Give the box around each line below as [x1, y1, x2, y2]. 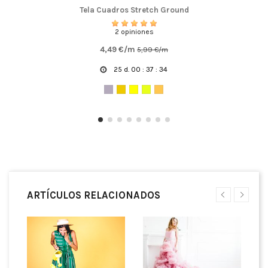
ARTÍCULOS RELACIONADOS [27, 190, 160, 202]
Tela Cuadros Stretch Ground [79, 5, 189, 14]
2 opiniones [114, 28, 154, 36]
